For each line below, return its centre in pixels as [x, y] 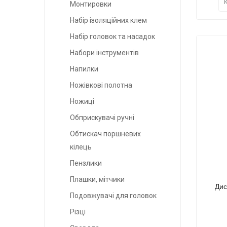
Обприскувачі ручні [102, 118]
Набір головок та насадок [112, 37]
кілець [81, 147]
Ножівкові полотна [101, 85]
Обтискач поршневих [105, 134]
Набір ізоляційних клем [108, 21]
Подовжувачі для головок [113, 196]
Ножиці [82, 102]
